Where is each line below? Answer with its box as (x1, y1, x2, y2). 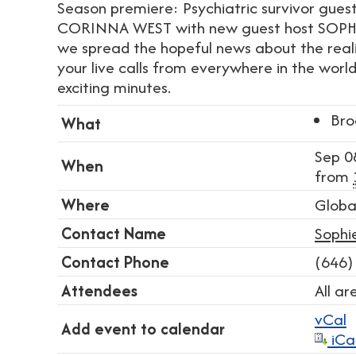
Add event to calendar (61, 317, 225, 340)
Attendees (61, 279, 137, 302)
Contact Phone (61, 250, 169, 273)
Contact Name (61, 222, 166, 245)
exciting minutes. (57, 75, 171, 99)
